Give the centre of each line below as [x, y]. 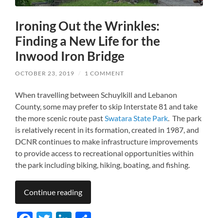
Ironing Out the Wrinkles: [88, 26]
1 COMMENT [105, 73]
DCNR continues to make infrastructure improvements [107, 142]
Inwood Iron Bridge [70, 56]
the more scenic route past [60, 118]
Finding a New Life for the [88, 41]
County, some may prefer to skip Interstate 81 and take [107, 107]
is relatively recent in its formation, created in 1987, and [107, 130]
